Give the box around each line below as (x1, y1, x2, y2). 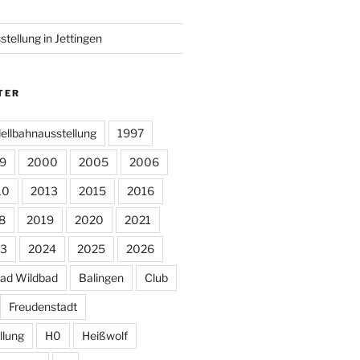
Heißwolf (81, 329, 128, 343)
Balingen (78, 271, 124, 285)
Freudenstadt (8, 300, 77, 314)
